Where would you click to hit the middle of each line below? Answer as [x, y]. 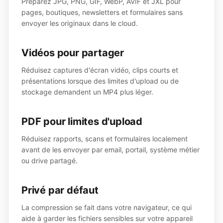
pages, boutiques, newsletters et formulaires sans [102, 12]
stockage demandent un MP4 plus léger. [87, 92]
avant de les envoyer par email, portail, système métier [111, 150]
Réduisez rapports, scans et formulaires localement [105, 139]
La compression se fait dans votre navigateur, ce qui [107, 207]
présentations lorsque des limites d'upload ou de [100, 81]
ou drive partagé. [50, 161]
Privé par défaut [60, 190]
